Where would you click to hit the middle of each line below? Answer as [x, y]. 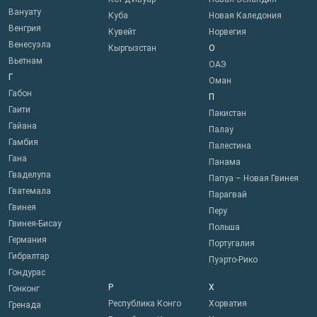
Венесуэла [30, 45]
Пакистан [227, 114]
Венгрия [25, 29]
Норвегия [227, 32]
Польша [224, 227]
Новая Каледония [245, 16]
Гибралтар [29, 257]
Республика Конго [145, 304]
